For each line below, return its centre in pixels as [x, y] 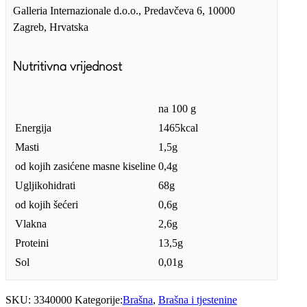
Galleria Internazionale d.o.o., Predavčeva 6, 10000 [124, 11]
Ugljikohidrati [45, 186]
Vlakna [31, 224]
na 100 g [177, 109]
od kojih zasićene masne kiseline [85, 167]
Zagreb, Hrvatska [51, 27]
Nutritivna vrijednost [67, 67]
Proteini [32, 243]
